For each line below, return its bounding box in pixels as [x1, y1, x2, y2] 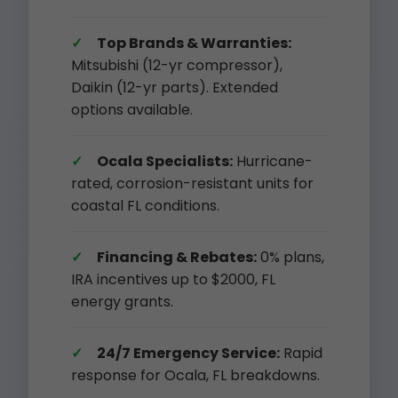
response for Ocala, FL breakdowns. [71, 365, 320, 386]
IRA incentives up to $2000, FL [71, 269, 275, 290]
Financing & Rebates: [97, 247, 257, 267]
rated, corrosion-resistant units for [71, 173, 314, 194]
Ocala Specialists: [97, 151, 233, 171]
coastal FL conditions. [71, 195, 219, 216]
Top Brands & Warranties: [97, 33, 291, 53]
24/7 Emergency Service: [97, 343, 280, 363]
